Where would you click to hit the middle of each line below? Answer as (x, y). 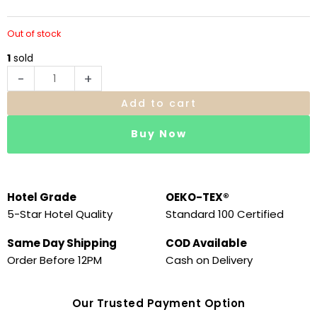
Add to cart (158, 104)
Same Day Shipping (62, 243)
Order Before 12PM (54, 260)
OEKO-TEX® (197, 197)
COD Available (206, 243)
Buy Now (158, 134)
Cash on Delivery (209, 260)
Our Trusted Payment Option (158, 303)
